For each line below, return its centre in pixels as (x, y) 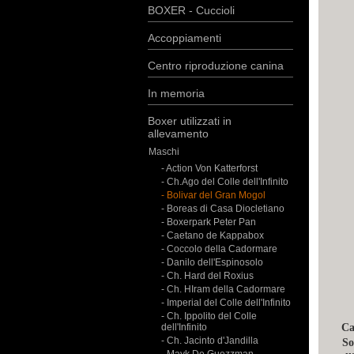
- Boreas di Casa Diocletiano (223, 209)
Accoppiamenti (185, 38)
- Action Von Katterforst (209, 168)
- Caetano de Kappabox (213, 235)
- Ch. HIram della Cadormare (223, 289)
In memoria (176, 93)
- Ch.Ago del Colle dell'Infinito (225, 182)
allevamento (178, 134)
